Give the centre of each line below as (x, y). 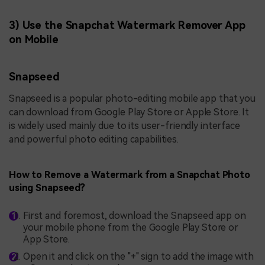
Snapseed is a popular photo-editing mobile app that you (132, 98)
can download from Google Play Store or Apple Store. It (129, 112)
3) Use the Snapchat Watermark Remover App (127, 25)
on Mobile (34, 40)
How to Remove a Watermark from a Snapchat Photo (130, 174)
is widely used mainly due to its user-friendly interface (125, 125)
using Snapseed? (47, 188)
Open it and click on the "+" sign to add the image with (138, 257)
